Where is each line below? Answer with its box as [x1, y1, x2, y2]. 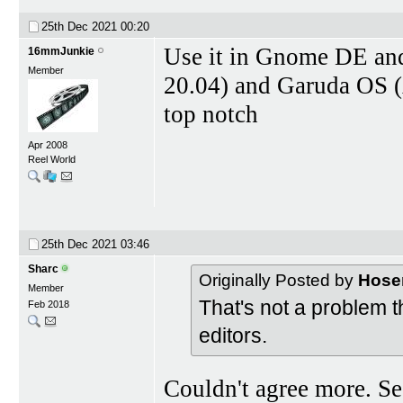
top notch [164, 100, 258, 128]
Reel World [28, 153, 76, 165]
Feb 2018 [28, 299, 69, 310]
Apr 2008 [28, 139, 67, 150]
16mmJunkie [28, 44, 94, 58]
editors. [199, 324, 267, 348]
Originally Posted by [199, 271, 358, 291]
